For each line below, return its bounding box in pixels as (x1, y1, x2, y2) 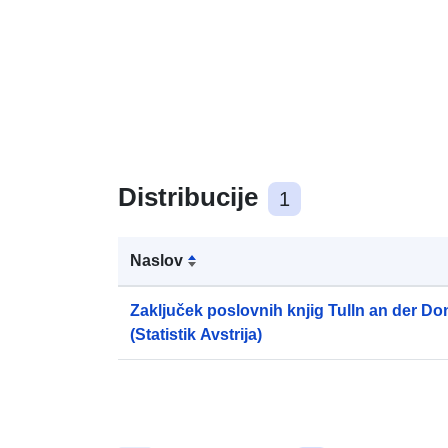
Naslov (130, 251, 183, 269)
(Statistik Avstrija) (130, 325, 262, 343)
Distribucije (118, 181, 265, 212)
